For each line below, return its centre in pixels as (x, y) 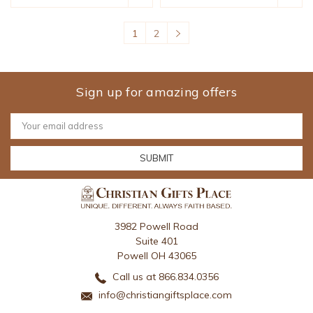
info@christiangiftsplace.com (164, 295)
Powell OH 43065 (156, 256)
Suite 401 (156, 241)
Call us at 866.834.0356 (164, 277)
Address (29, 130)
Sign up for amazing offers (156, 92)
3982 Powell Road (156, 227)
